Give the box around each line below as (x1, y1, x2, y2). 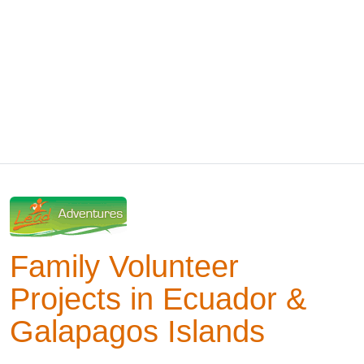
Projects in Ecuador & (10, 281, 306, 316)
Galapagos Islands (10, 314, 265, 349)
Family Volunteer (10, 249, 239, 284)
